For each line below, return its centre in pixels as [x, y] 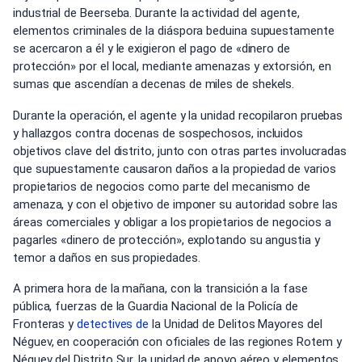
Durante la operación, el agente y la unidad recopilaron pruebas [178, 115]
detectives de [113, 324]
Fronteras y [45, 324]
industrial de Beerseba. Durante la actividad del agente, [156, 13]
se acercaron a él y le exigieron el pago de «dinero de [152, 48]
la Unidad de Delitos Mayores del [236, 324]
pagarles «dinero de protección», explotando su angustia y [166, 240]
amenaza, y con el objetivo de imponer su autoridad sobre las [175, 204]
